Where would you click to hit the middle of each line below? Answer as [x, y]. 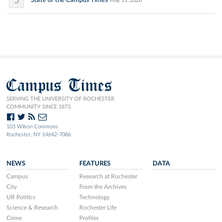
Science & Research [32, 207]
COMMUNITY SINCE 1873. [39, 107]
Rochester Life [98, 207]
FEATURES [95, 163]
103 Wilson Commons [32, 126]
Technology [95, 197]
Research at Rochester [109, 176]
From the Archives [103, 187]
